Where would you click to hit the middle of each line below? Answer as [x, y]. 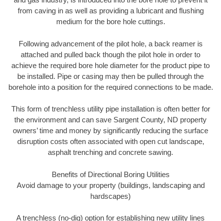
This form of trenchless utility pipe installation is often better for [110, 109]
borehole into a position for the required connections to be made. [110, 87]
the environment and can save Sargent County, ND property [110, 120]
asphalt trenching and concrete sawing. [110, 152]
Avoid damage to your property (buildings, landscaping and [110, 185]
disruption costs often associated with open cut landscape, [110, 142]
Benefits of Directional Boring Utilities [110, 174]
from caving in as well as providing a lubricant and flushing [110, 11]
